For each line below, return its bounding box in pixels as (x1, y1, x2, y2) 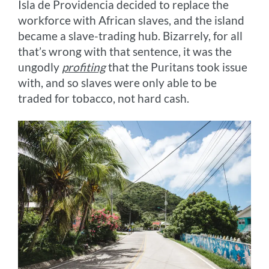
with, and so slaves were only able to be (18, 76, 217, 90)
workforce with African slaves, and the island (18, 13, 245, 28)
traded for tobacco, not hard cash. (18, 91, 190, 106)
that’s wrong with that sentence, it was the (18, 44, 232, 59)
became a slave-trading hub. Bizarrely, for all (18, 29, 243, 43)
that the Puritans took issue (106, 60, 248, 74)
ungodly (18, 60, 62, 74)
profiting (62, 60, 106, 74)
